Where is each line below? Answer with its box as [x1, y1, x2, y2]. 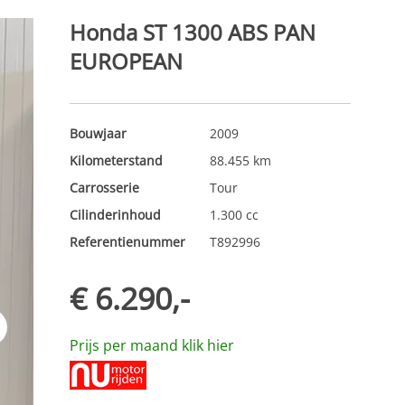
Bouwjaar [69, 125, 127, 142]
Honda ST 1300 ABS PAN [69, 17, 316, 47]
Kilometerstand [69, 152, 163, 169]
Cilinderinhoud [69, 206, 161, 223]
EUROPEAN [69, 46, 183, 76]
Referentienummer [69, 233, 185, 250]
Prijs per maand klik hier [69, 335, 234, 355]
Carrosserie [69, 179, 139, 196]
